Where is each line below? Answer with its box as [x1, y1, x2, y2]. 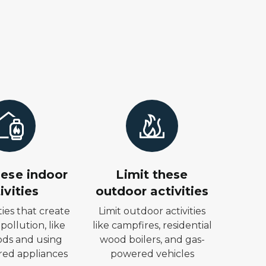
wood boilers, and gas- [99, 234, 205, 245]
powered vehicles [110, 248, 194, 259]
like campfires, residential [92, 220, 212, 231]
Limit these [116, 167, 188, 182]
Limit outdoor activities [99, 205, 205, 217]
